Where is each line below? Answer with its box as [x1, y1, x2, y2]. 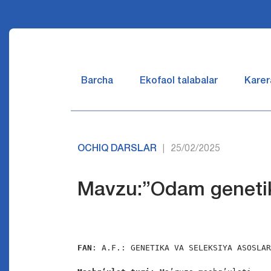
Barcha [81, 77, 113, 85]
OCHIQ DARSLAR [77, 145, 157, 153]
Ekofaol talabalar [140, 77, 218, 85]
